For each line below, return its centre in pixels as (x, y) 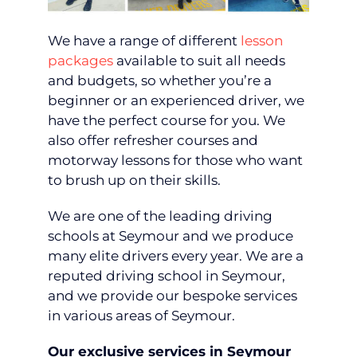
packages (80, 60)
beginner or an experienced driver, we (176, 100)
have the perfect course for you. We (167, 120)
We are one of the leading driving (160, 216)
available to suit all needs (199, 60)
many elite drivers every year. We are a (176, 255)
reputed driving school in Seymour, (167, 275)
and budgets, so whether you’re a (160, 80)
